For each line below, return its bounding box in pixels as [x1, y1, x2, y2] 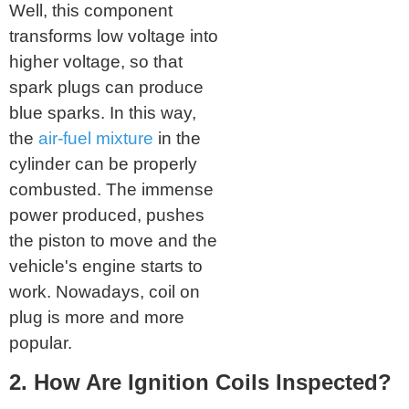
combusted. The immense [9, 180, 214, 200]
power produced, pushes [9, 205, 204, 225]
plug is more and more [9, 308, 184, 328]
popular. [9, 333, 72, 353]
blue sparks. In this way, [9, 103, 196, 123]
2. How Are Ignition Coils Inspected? [9, 370, 392, 395]
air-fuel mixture [38, 129, 153, 149]
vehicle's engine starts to [9, 257, 203, 277]
